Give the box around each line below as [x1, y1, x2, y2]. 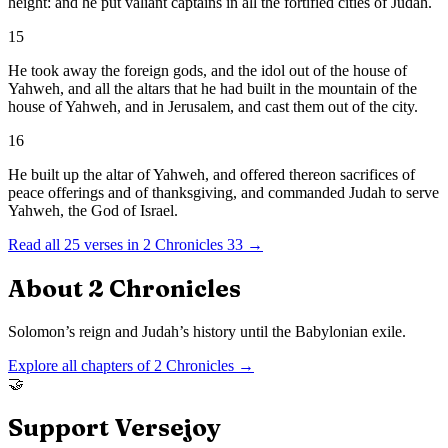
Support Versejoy [8, 412, 221, 442]
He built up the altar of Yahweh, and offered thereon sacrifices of [8, 166, 415, 184]
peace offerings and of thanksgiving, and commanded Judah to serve [8, 184, 439, 202]
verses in [80, 236, 139, 254]
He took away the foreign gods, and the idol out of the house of [8, 62, 407, 80]
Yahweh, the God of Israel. [8, 202, 178, 220]
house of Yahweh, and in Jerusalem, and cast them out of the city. [8, 98, 418, 116]
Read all [8, 236, 64, 254]
